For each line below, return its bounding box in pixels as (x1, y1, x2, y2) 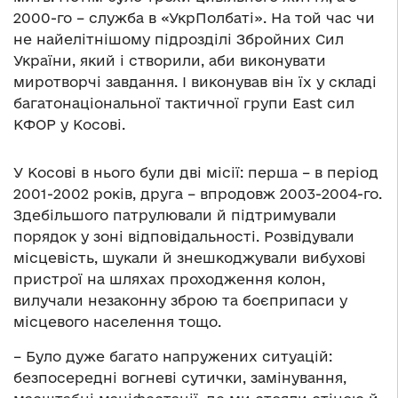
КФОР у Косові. (13, 116, 125, 133)
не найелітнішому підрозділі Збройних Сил (13, 31, 344, 48)
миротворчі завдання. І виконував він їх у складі (13, 74, 377, 91)
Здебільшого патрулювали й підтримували (13, 207, 337, 224)
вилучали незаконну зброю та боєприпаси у (13, 292, 347, 309)
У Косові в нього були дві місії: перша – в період (13, 164, 378, 181)
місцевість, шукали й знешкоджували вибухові (13, 250, 366, 267)
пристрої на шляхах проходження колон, (13, 271, 325, 288)
